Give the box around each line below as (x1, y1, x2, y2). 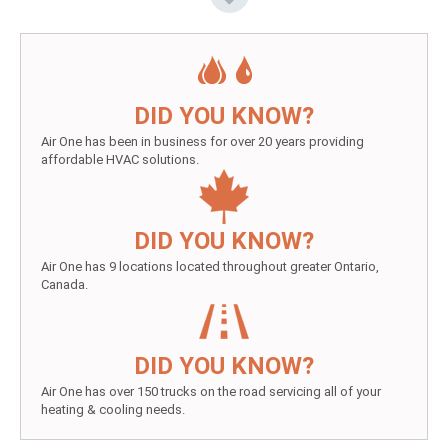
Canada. (41, 277, 88, 292)
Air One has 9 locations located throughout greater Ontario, (41, 259, 379, 274)
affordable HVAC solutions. (41, 152, 199, 167)
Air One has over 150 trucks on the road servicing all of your (41, 384, 381, 399)
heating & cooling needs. (41, 402, 185, 417)
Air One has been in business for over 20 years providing (41, 134, 364, 149)
